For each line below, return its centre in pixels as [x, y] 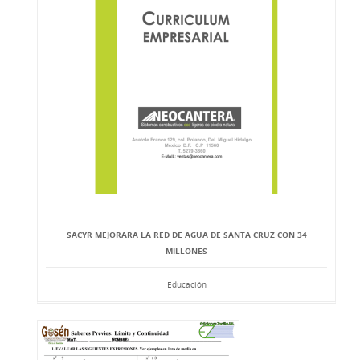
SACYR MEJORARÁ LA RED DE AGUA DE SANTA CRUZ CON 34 [186, 235]
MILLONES [186, 251]
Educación [186, 284]
